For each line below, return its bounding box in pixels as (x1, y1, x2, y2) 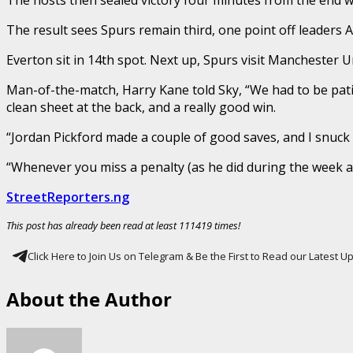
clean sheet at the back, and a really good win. (6, 98, 276, 116)
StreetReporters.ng (6, 188, 129, 206)
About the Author (6, 286, 172, 313)
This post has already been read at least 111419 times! (6, 217, 240, 232)
